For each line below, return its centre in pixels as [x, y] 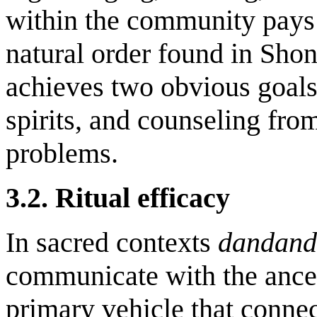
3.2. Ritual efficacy [118, 198]
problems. [62, 153]
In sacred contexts [108, 242]
